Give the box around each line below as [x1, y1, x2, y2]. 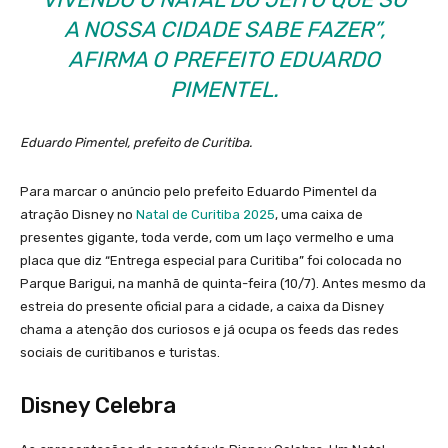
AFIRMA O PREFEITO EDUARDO [68, 45, 380, 73]
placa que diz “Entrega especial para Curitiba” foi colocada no [20, 252, 402, 268]
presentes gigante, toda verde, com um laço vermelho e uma [20, 229, 394, 245]
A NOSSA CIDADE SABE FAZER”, [63, 15, 385, 43]
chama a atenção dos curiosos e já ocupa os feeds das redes [20, 321, 399, 337]
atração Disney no [20, 206, 136, 222]
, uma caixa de [275, 206, 363, 222]
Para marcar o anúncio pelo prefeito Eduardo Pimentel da [20, 183, 377, 199]
